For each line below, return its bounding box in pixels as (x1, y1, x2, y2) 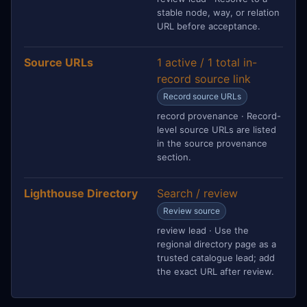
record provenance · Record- (157, 110, 281, 121)
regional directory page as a (157, 238, 276, 249)
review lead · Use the (157, 224, 249, 236)
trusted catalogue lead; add (157, 251, 275, 263)
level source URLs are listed (157, 123, 276, 135)
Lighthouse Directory (24, 186, 138, 200)
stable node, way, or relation (157, 6, 280, 18)
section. (157, 151, 191, 162)
